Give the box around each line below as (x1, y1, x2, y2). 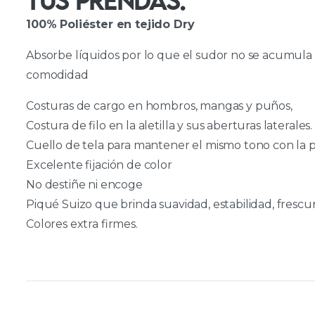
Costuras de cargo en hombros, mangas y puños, (26, 98, 292, 112)
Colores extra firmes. (26, 217, 138, 231)
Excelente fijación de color (26, 157, 172, 172)
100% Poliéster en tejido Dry (26, 17, 195, 31)
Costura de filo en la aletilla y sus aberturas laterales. (26, 118, 313, 132)
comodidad (26, 67, 89, 82)
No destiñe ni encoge (26, 177, 143, 191)
